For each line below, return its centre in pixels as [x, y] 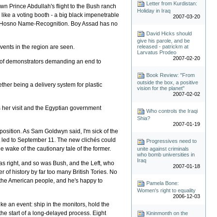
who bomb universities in [166, 154]
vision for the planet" [161, 88]
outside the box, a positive [168, 83]
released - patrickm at [163, 47]
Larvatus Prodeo [157, 53]
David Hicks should [169, 34]
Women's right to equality [167, 190]
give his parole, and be [164, 41]
